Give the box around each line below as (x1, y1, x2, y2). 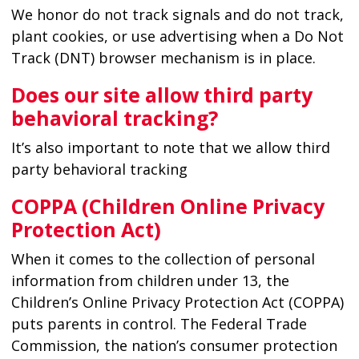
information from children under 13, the (10, 270, 289, 290)
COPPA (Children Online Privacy (10, 192, 325, 220)
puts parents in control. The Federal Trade (10, 313, 307, 333)
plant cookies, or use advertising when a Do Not (10, 26, 344, 46)
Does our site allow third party (10, 80, 313, 108)
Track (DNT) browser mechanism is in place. (10, 47, 316, 67)
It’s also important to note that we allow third (10, 137, 330, 157)
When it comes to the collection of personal (10, 248, 315, 268)
